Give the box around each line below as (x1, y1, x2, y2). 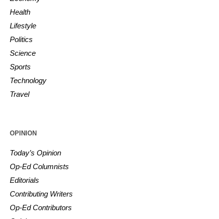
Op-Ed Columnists (10, 162, 69, 171)
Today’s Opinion (10, 148, 62, 157)
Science (10, 48, 36, 57)
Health (10, 7, 31, 16)
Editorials (10, 175, 40, 184)
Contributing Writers (10, 189, 73, 198)
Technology (10, 76, 47, 85)
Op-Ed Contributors (10, 203, 72, 212)
